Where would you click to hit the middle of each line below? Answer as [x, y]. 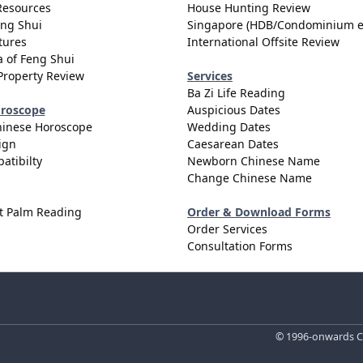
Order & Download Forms [259, 212]
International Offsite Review [263, 42]
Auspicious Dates [234, 110]
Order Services [227, 229]
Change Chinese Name [250, 178]
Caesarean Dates [233, 144]
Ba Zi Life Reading [236, 93]
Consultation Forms [240, 246]
